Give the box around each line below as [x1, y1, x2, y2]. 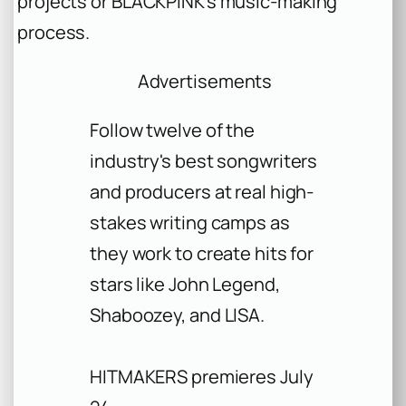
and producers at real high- [90, 179, 314, 205]
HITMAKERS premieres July [90, 364, 314, 390]
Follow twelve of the [90, 118, 255, 143]
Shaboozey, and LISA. [90, 303, 265, 328]
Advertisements [137, 69, 273, 94]
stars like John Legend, [90, 272, 280, 297]
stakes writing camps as [90, 210, 290, 236]
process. [17, 20, 91, 45]
